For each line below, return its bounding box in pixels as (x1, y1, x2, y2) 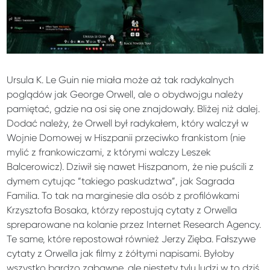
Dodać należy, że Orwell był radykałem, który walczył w (7, 117, 249, 129)
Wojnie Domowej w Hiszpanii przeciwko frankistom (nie (7, 131, 246, 143)
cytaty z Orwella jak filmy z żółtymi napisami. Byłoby (7, 247, 234, 259)
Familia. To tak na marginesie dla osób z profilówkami (7, 189, 240, 201)
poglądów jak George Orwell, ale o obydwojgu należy (7, 88, 243, 100)
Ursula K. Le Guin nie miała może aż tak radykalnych (7, 74, 234, 86)
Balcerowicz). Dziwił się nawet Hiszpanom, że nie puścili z (7, 160, 254, 172)
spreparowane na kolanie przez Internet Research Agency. (7, 218, 262, 230)
